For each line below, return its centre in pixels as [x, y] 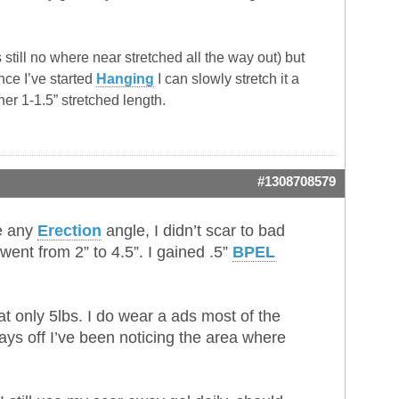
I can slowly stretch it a [227, 79]
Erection [69, 231]
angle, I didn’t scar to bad [193, 231]
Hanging [125, 79]
